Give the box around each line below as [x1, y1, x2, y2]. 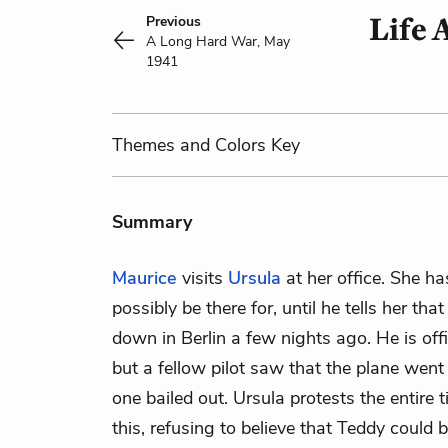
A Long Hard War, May [146, 32, 290, 51]
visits [177, 266, 228, 290]
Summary [112, 210, 192, 234]
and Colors [180, 133, 266, 157]
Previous [146, 12, 201, 31]
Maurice [112, 266, 177, 290]
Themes [112, 133, 180, 157]
